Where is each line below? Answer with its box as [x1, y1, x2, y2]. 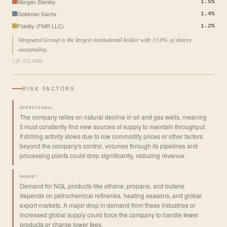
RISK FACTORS [22, 85, 75, 92]
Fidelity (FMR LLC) [17, 21, 64, 30]
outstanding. [18, 45, 48, 53]
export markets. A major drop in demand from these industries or [20, 200, 196, 209]
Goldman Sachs [17, 9, 57, 18]
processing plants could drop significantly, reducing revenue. [20, 150, 186, 160]
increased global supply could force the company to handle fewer [20, 210, 199, 219]
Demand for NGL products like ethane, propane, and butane [20, 181, 184, 190]
